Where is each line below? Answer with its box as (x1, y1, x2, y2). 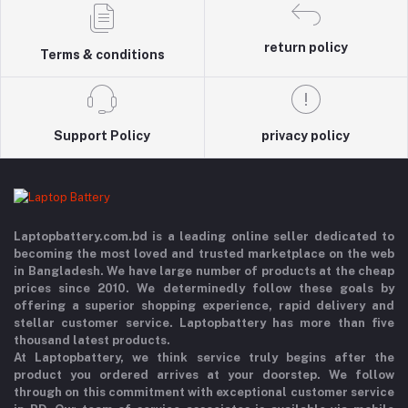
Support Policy (54, 128, 151, 144)
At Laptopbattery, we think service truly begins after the (14, 351, 394, 365)
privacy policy (261, 128, 351, 144)
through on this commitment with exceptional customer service (14, 385, 394, 400)
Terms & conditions (39, 47, 165, 63)
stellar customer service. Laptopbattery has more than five (14, 316, 394, 331)
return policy (263, 40, 348, 56)
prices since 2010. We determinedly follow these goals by (14, 281, 394, 296)
